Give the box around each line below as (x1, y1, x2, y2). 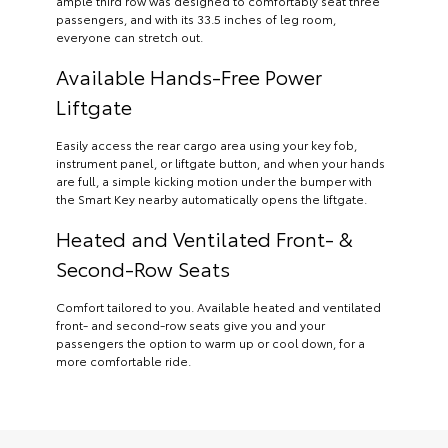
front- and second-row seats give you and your (56, 315, 325, 333)
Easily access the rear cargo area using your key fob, (56, 135, 357, 153)
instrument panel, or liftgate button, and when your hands (56, 153, 385, 171)
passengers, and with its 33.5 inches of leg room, (56, 9, 336, 27)
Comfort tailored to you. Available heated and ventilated (56, 297, 381, 315)
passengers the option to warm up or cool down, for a (56, 333, 365, 351)
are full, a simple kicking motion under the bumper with (56, 171, 372, 189)
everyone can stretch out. (56, 27, 203, 45)
